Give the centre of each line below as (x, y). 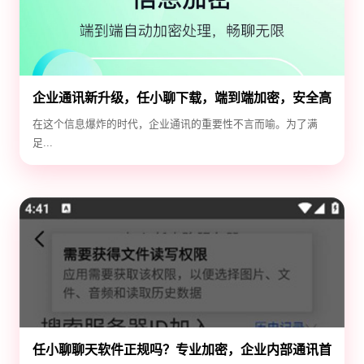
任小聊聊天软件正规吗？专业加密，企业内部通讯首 (182, 350)
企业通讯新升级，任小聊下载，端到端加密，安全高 (182, 98)
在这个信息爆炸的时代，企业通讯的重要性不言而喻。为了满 (175, 124)
